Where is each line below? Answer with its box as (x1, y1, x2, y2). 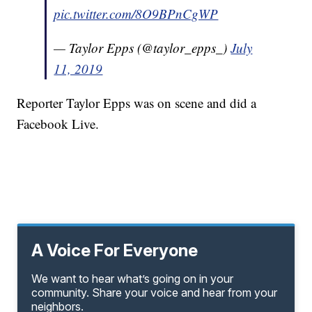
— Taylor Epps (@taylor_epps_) (54, 38, 231, 56)
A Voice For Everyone (31, 240, 198, 260)
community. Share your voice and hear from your (31, 285, 278, 299)
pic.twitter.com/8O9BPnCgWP (54, 4, 219, 22)
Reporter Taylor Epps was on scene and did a (17, 93, 257, 111)
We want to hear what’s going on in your (31, 271, 234, 286)
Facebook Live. (17, 114, 100, 132)
